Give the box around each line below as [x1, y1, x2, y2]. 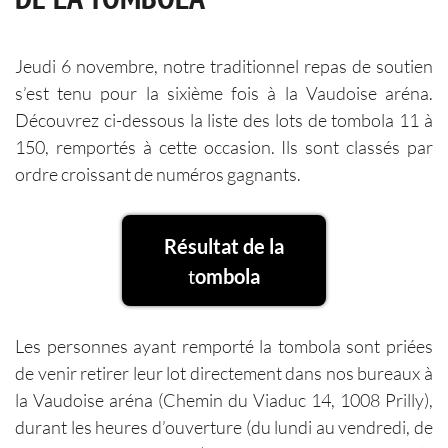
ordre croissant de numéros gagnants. [15, 163, 301, 186]
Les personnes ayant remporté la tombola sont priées [15, 335, 433, 358]
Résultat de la [164, 233, 284, 258]
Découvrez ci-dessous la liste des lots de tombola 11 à [15, 109, 433, 132]
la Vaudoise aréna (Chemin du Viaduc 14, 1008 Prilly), [15, 389, 433, 412]
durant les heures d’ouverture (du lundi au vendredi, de [15, 416, 433, 439]
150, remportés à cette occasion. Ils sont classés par [15, 136, 433, 159]
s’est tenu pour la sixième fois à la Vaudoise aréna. [15, 82, 433, 105]
